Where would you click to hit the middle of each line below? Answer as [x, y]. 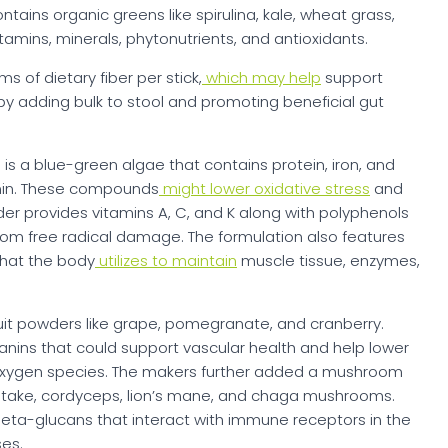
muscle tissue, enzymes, [328, 261]
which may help [261, 78]
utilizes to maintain [166, 261]
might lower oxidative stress [264, 189]
